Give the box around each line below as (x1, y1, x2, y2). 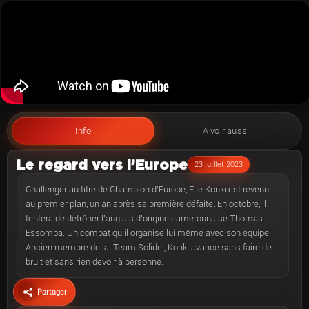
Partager (37, 287, 67, 297)
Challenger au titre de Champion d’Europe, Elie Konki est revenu (26, 184, 269, 195)
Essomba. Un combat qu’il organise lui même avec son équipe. (26, 228, 271, 238)
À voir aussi (202, 126, 250, 136)
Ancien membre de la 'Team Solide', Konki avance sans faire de (26, 242, 272, 252)
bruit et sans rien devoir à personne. (26, 257, 163, 267)
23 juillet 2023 (195, 160, 243, 169)
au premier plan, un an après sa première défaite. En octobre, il (26, 199, 266, 209)
